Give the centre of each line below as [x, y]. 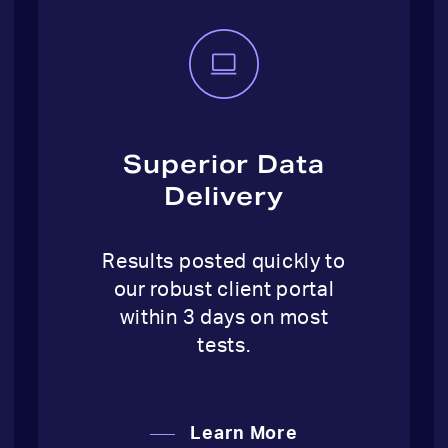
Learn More [244, 433]
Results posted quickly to [224, 261]
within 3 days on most [224, 317]
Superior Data [224, 164]
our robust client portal [224, 289]
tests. [224, 345]
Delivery [224, 196]
